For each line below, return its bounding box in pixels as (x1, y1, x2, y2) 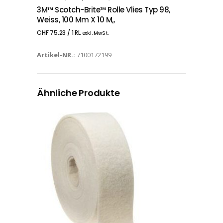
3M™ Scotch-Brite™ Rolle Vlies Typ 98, (37, 4, 170, 15)
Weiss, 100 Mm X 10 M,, (37, 14, 114, 25)
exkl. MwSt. (82, 29, 109, 37)
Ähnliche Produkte (37, 86, 120, 99)
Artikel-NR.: (37, 50, 77, 59)
